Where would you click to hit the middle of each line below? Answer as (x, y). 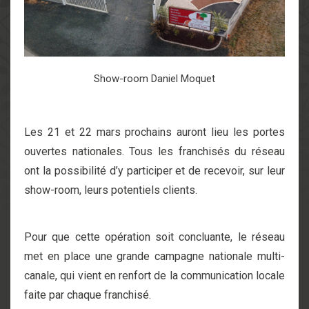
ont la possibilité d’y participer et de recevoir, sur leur (154, 170)
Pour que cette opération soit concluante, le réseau (154, 237)
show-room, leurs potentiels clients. (111, 190)
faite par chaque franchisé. (88, 295)
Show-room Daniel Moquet (154, 78)
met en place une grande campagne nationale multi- (154, 256)
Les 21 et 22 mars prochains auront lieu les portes (154, 132)
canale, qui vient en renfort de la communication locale (154, 275)
